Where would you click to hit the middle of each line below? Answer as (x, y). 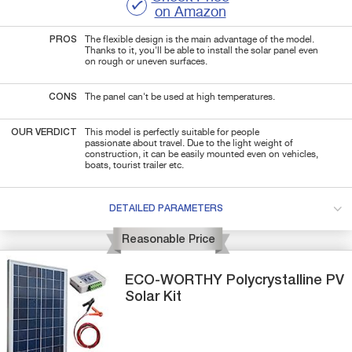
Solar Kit (154, 297)
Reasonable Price (168, 239)
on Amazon (190, 12)
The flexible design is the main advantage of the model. (200, 40)
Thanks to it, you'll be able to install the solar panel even (202, 51)
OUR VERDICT (44, 132)
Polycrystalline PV (286, 280)
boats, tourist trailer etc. (134, 165)
